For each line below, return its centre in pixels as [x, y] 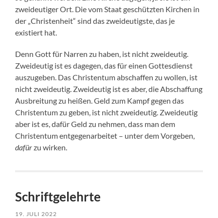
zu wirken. [50, 147]
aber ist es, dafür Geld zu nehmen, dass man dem [95, 124]
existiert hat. [36, 33]
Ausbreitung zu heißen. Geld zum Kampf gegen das [100, 101]
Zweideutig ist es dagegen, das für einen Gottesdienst [104, 66]
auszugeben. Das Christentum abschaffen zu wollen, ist [107, 77]
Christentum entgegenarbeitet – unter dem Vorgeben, [105, 136]
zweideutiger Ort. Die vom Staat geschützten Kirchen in [108, 9]
